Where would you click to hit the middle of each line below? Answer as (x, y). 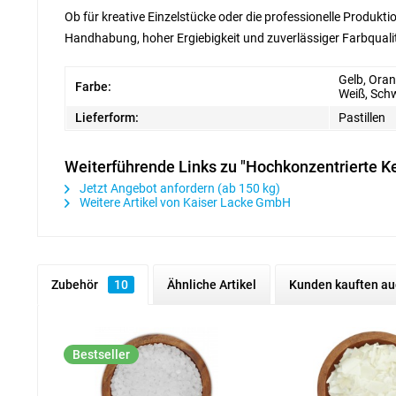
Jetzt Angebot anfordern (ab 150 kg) (179, 188)
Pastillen (362, 118)
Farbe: (93, 87)
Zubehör (76, 285)
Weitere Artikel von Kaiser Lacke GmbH (184, 202)
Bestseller (101, 354)
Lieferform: (107, 118)
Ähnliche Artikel (212, 285)
